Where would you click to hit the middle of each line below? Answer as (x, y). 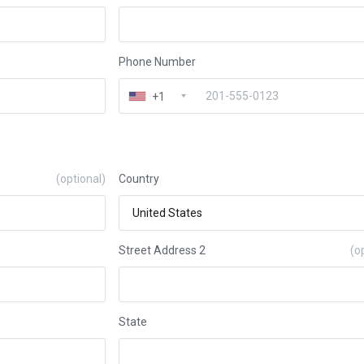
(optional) (81, 179)
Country (139, 179)
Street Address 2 (162, 250)
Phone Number (157, 62)
